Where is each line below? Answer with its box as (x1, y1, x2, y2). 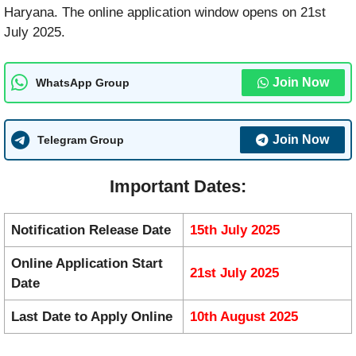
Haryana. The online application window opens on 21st (4, 4, 326, 20)
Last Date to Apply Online (11, 309, 172, 325)
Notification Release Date (11, 222, 171, 238)
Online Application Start (11, 256, 163, 272)
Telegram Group (37, 133, 124, 146)
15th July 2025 (190, 222, 280, 238)
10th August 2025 (190, 309, 298, 325)
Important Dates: (110, 176, 246, 197)
